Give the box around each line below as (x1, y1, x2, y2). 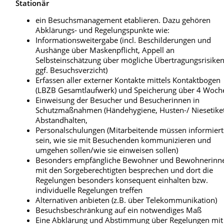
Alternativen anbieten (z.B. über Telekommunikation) (35, 195, 217, 205)
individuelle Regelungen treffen (35, 185, 143, 195)
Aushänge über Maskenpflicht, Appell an (35, 45, 175, 55)
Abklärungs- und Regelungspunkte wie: (35, 25, 170, 35)
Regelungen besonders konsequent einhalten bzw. (35, 175, 208, 185)
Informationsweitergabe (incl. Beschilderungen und (35, 35, 211, 45)
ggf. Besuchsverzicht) (35, 65, 108, 75)
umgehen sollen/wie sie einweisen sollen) (35, 145, 178, 155)
